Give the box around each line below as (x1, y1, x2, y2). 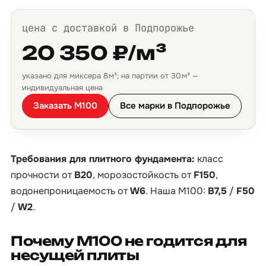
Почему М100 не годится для (11, 233, 247, 249)
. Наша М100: (145, 185, 208, 197)
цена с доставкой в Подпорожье (22, 21, 194, 34)
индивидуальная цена (22, 83, 103, 93)
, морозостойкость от (93, 169, 194, 181)
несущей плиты (11, 247, 140, 263)
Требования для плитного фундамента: (11, 153, 195, 165)
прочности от (11, 169, 74, 181)
